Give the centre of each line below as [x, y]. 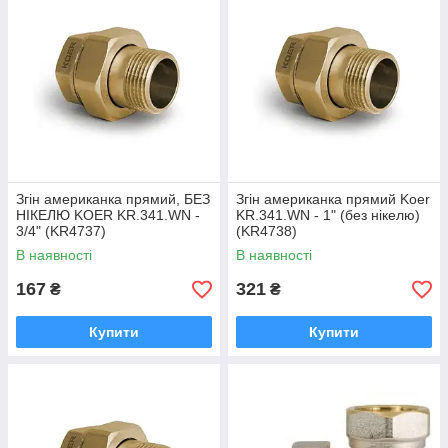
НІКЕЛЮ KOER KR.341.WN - [108, 215]
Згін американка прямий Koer [333, 199]
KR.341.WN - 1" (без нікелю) [328, 215]
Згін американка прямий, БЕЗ [113, 199]
